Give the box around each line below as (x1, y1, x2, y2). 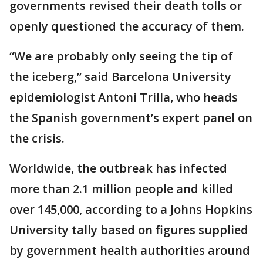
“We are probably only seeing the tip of (9, 48, 233, 64)
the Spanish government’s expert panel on (9, 110, 252, 126)
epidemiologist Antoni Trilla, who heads (9, 89, 238, 105)
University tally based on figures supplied (9, 222, 248, 238)
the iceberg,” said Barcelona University (9, 69, 231, 85)
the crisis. (9, 130, 65, 146)
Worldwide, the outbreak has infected (9, 160, 227, 176)
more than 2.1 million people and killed (9, 181, 233, 197)
